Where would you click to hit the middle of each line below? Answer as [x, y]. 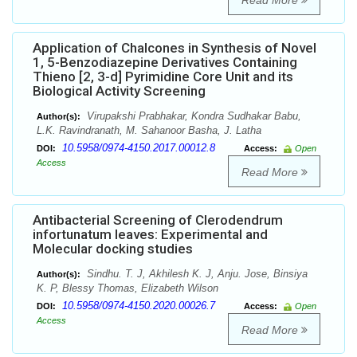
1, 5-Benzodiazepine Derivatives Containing [165, 63]
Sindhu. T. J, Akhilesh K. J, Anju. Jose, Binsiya [196, 274]
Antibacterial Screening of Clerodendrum [158, 220]
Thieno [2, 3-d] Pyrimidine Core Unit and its [163, 77]
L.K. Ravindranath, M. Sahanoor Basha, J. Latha [149, 131]
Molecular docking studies [113, 249]
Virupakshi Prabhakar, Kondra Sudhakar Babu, [192, 116]
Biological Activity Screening [119, 91]
